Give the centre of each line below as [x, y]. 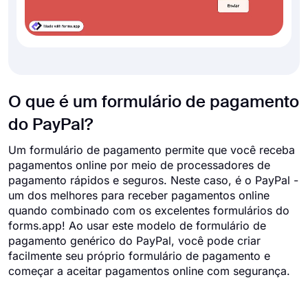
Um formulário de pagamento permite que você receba [152, 150]
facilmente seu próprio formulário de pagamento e [139, 256]
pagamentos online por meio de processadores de [139, 165]
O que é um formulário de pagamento [154, 102]
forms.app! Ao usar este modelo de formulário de [137, 225]
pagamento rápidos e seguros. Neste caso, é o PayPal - [153, 180]
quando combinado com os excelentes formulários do [149, 210]
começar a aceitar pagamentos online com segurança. [149, 271]
